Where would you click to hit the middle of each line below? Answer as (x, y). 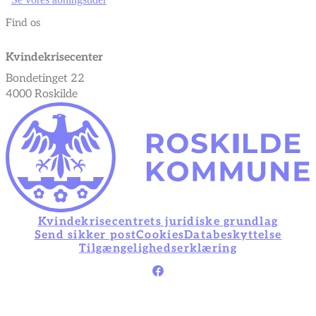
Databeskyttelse (233, 236)
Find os (23, 22)
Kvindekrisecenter (54, 58)
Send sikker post (85, 236)
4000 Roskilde (42, 95)
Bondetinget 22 (45, 79)
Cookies (160, 236)
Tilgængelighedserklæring (158, 249)
